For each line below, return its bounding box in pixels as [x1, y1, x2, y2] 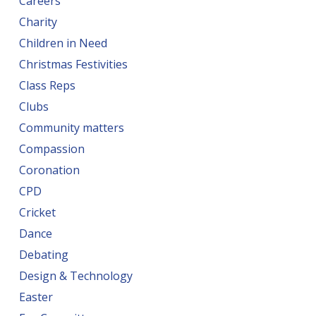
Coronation [18, 162, 80, 178]
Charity [18, 14, 57, 30]
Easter [18, 289, 53, 305]
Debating [18, 247, 68, 262]
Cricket [18, 205, 56, 220]
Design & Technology [18, 268, 133, 284]
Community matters [18, 120, 124, 135]
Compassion [18, 141, 85, 157]
